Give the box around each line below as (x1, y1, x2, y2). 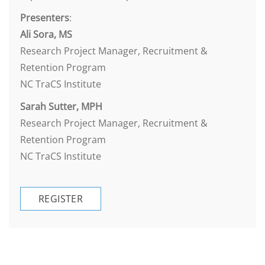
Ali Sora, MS (20, 28, 72, 41)
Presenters (20, 11, 69, 24)
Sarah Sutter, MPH (20, 100, 102, 113)
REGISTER (38, 192, 83, 205)
